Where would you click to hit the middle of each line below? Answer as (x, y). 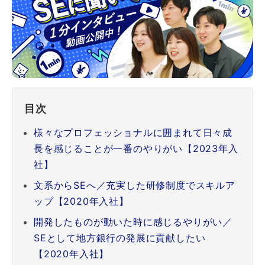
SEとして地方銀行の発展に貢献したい (120, 237)
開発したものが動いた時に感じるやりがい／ (133, 222)
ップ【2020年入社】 (81, 201)
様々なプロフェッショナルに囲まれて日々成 (133, 132)
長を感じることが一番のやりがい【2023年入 (136, 148)
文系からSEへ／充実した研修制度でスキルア (135, 185)
